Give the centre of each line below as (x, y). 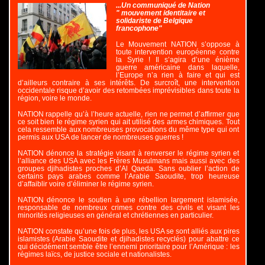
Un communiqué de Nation (165, 5)
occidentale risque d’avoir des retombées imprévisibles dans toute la (128, 91)
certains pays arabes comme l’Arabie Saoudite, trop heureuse (128, 176)
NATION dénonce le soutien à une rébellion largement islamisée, (128, 200)
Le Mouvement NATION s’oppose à (177, 44)
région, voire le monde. (54, 98)
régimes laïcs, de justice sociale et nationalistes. (94, 254)
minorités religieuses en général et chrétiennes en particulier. (115, 215)
